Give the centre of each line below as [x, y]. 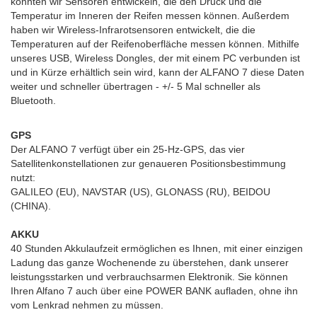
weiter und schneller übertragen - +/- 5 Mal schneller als [136, 86]
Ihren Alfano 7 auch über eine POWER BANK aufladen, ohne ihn [154, 291]
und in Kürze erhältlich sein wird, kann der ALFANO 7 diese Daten [157, 72]
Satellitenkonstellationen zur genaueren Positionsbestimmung [148, 163]
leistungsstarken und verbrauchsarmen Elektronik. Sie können [149, 277]
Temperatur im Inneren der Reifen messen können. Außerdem [150, 16]
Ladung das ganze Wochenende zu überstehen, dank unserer [150, 263]
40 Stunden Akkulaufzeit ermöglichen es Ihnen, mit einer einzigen [157, 248]
